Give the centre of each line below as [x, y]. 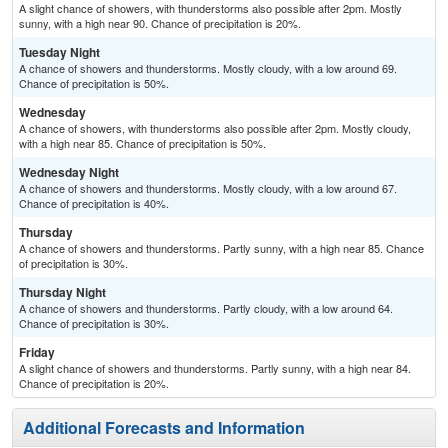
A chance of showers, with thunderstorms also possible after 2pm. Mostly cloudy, [215, 128]
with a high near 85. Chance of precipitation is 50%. [142, 143]
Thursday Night [62, 292]
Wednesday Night [69, 172]
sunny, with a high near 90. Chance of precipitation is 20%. [160, 23]
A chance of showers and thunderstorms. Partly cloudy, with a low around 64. [206, 308]
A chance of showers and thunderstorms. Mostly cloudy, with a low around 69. [208, 68]
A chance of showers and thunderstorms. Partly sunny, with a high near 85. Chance [221, 248]
